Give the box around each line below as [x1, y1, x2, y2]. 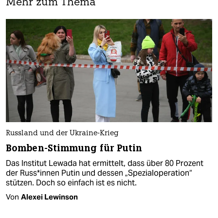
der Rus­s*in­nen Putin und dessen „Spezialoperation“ [6, 167, 192, 178]
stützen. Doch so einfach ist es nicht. [6, 177, 137, 188]
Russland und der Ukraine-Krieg [6, 129, 119, 137]
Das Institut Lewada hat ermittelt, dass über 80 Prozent [6, 158, 203, 168]
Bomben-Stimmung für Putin [6, 142, 143, 154]
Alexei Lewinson [21, 192, 78, 201]
